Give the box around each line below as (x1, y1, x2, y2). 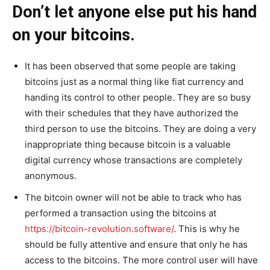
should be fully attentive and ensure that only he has (25, 239, 248, 251)
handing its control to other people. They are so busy (25, 92, 251, 104)
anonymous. (25, 170, 77, 182)
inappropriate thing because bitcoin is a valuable (25, 139, 231, 151)
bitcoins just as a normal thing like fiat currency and (25, 76, 243, 88)
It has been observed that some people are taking (25, 60, 236, 72)
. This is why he (174, 223, 240, 235)
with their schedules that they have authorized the (25, 107, 239, 119)
